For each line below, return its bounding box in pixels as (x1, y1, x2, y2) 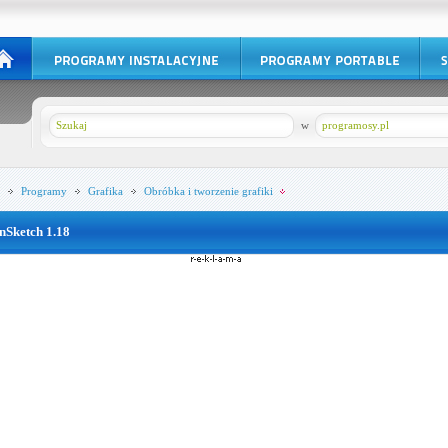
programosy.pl (321, 119, 389, 131)
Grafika (87, 185, 123, 197)
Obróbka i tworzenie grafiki (143, 185, 273, 197)
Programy (20, 185, 67, 197)
